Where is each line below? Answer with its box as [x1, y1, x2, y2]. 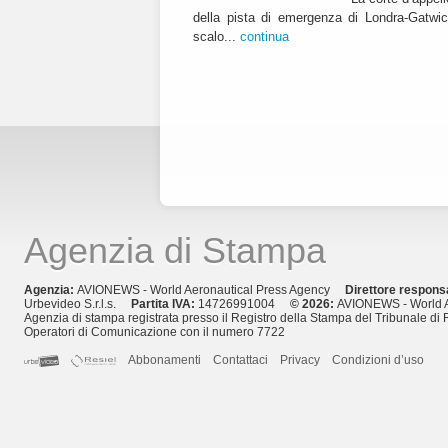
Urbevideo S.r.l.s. [24, 297, 131, 312]
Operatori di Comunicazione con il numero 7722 [24, 325, 285, 340]
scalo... [193, 28, 240, 44]
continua [240, 28, 289, 44]
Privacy [280, 353, 321, 368]
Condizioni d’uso [332, 353, 425, 368]
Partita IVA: [131, 297, 198, 312]
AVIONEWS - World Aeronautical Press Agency [77, 283, 345, 298]
